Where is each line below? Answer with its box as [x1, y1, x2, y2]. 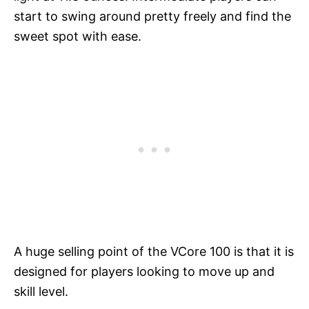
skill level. [14, 284, 68, 299]
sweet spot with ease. [14, 29, 141, 44]
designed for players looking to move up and [14, 264, 275, 279]
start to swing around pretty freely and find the [14, 9, 291, 24]
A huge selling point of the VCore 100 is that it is [14, 244, 294, 259]
